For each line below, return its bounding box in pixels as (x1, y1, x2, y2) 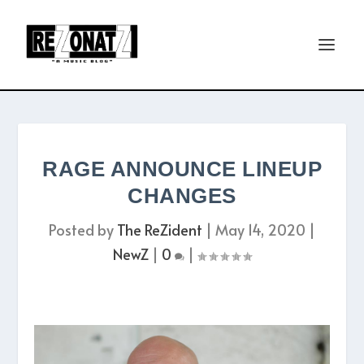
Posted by (49, 219, 117, 240)
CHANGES (128, 184, 236, 208)
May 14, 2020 (215, 219, 305, 240)
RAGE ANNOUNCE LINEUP (42, 157, 322, 181)
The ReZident (117, 219, 202, 240)
